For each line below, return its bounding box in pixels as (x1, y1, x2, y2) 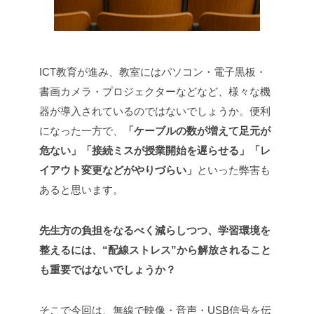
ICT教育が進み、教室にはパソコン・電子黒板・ (39, 66, 266, 78)
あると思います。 (39, 184, 123, 196)
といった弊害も (197, 164, 271, 177)
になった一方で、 (39, 125, 123, 137)
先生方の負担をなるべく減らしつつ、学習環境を (39, 224, 271, 237)
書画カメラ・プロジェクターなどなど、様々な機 (39, 86, 271, 98)
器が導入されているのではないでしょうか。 (39, 105, 250, 118)
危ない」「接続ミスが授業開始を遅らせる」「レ (39, 144, 271, 157)
